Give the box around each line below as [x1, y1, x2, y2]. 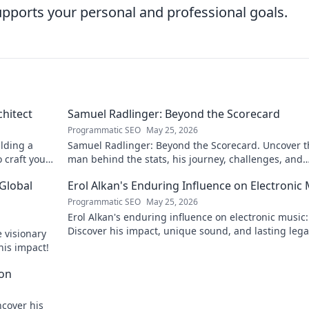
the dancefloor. [68, 238, 136, 251]
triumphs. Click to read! [68, 166, 176, 179]
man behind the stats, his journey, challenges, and [68, 152, 303, 166]
